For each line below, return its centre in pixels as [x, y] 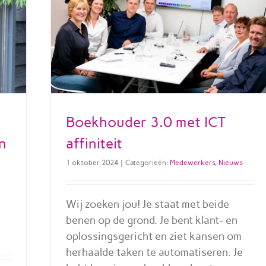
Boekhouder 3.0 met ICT [145, 122]
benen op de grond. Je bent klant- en [151, 220]
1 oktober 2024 [92, 162]
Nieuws [230, 162]
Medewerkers [192, 162]
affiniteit [94, 143]
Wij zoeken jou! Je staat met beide [147, 204]
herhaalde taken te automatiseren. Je [154, 252]
